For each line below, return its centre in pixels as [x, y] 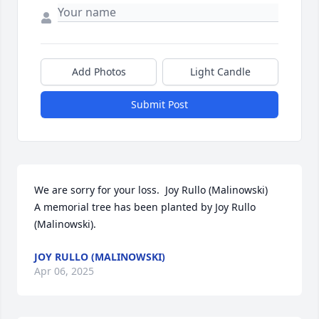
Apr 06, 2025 [64, 271]
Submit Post [159, 104]
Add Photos [99, 72]
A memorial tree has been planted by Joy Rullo [145, 207]
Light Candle [220, 72]
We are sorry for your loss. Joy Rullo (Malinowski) [151, 190]
